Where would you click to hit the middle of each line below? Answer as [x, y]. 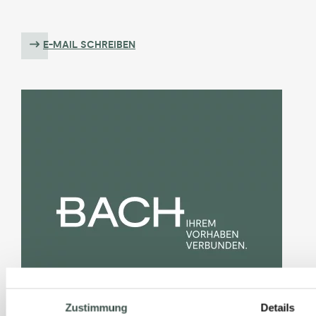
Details [278, 308]
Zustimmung [96, 308]
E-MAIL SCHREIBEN [89, 45]
